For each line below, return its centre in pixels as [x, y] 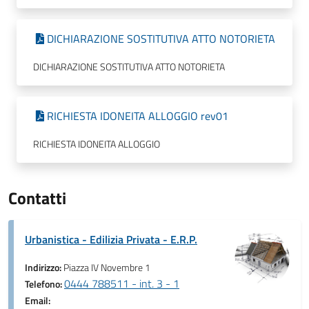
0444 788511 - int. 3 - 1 [122, 283]
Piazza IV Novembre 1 [107, 268]
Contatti [37, 198]
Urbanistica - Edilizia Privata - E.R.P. [111, 239]
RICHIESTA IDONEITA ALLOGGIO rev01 [138, 116]
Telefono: [44, 284]
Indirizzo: [44, 268]
